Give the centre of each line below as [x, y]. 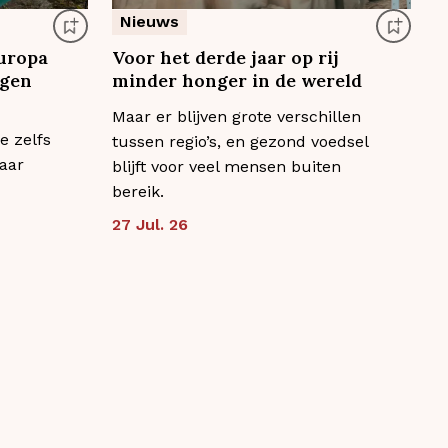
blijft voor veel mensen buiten [226, 166]
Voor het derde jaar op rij [225, 57]
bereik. [137, 191]
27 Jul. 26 [149, 224]
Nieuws [149, 21]
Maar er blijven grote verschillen [236, 116]
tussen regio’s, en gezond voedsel [239, 141]
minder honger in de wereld [236, 80]
